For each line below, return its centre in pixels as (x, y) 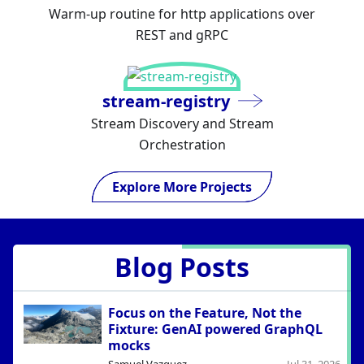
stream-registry (166, 101)
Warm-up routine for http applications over (182, 14)
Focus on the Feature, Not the (204, 313)
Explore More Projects (182, 187)
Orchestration (182, 145)
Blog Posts (182, 267)
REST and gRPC (182, 35)
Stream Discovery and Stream (182, 123)
